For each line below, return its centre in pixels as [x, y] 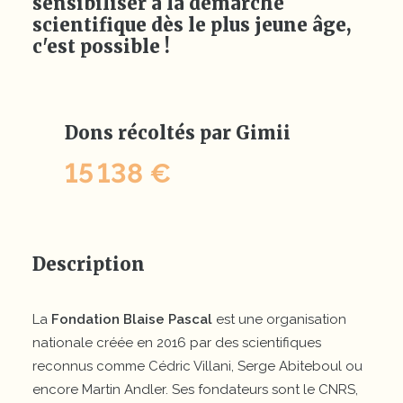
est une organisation [279, 319]
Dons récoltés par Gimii [178, 133]
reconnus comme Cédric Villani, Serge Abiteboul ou [197, 366]
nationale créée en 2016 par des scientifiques [177, 343]
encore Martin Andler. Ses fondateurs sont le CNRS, [195, 390]
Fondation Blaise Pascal [132, 319]
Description [89, 264]
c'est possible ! [101, 46]
